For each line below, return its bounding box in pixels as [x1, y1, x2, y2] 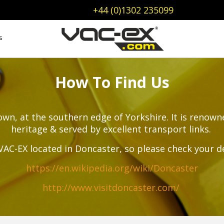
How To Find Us [54, 72, 169, 92]
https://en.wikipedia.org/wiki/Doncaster [26, 162, 198, 174]
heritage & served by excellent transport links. [10, 123, 213, 135]
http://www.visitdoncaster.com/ [42, 181, 182, 193]
